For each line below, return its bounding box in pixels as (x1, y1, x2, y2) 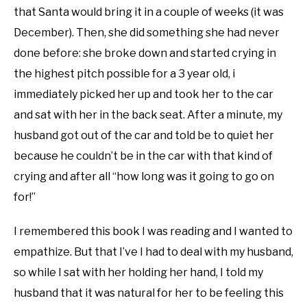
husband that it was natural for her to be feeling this (14, 286, 284, 299)
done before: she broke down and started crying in (14, 46, 276, 60)
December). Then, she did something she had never (14, 25, 280, 39)
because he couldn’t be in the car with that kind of (14, 149, 273, 162)
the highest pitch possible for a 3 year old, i (14, 66, 235, 80)
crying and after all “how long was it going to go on (14, 169, 274, 183)
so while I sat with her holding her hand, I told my (14, 265, 263, 279)
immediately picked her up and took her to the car (14, 87, 273, 101)
